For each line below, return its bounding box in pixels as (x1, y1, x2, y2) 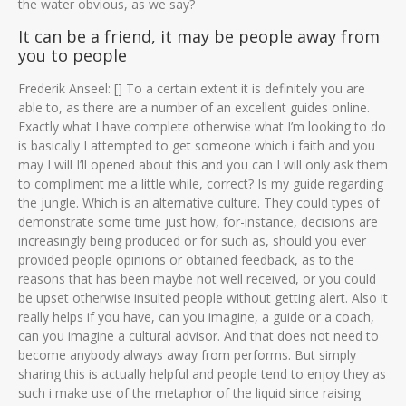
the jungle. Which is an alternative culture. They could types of (18, 194, 380, 211)
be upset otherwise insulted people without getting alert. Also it (18, 289, 388, 306)
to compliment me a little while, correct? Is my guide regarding (18, 175, 383, 192)
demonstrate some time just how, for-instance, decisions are (18, 213, 378, 230)
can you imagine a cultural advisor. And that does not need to (18, 327, 379, 344)
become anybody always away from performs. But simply (18, 346, 356, 363)
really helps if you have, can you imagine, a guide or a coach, (18, 308, 374, 325)
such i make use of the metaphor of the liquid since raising (18, 384, 361, 401)
